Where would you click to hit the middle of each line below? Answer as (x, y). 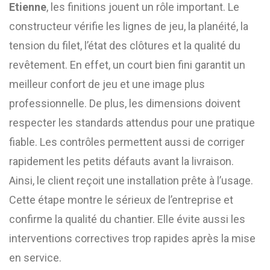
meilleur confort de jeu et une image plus (107, 84)
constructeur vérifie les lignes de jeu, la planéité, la (129, 26)
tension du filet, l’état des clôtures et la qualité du (125, 46)
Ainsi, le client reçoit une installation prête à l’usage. (131, 181)
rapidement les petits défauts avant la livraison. (121, 161)
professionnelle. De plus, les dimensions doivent (125, 103)
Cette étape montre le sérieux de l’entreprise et (121, 200)
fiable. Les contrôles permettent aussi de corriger (127, 142)
